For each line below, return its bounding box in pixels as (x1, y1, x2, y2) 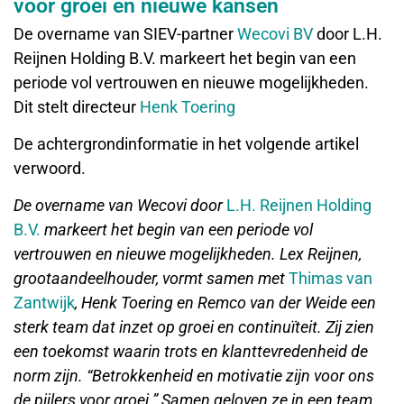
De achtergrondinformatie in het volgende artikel (14, 133, 359, 153)
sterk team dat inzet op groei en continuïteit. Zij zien (14, 317, 374, 337)
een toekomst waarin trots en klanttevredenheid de (14, 342, 368, 362)
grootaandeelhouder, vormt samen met (14, 269, 289, 289)
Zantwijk (14, 293, 75, 313)
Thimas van (289, 269, 372, 289)
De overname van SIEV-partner (14, 23, 237, 43)
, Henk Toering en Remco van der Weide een (75, 293, 376, 313)
